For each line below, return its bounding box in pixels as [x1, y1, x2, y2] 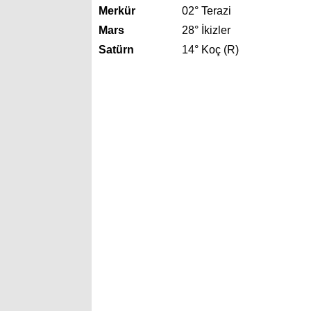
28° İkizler [182, 24, 230, 37]
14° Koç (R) [182, 44, 239, 56]
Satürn [99, 44, 134, 56]
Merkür [99, 5, 135, 17]
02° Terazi [182, 5, 231, 17]
